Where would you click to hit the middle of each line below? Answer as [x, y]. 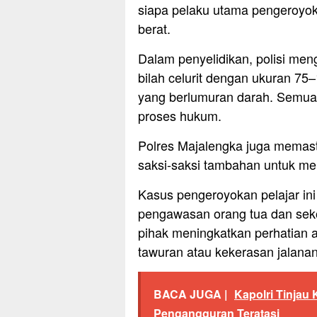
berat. [154, 29]
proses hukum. [180, 116]
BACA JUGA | [190, 294]
